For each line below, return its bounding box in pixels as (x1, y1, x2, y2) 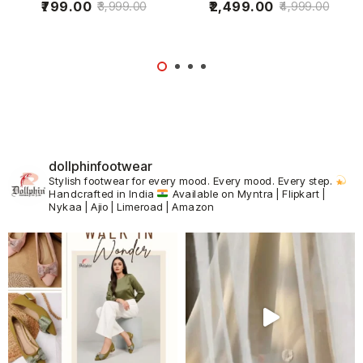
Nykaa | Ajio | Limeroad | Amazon (49, 200, 214, 214)
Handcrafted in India (49, 187, 157, 201)
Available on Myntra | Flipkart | (169, 187, 325, 201)
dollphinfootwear (49, 158, 152, 175)
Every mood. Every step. (212, 174, 335, 188)
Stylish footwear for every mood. (49, 174, 213, 188)
